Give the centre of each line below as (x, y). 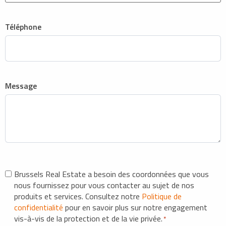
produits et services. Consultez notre (78, 196)
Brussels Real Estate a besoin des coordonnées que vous (111, 174)
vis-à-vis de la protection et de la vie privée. (88, 219)
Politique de (162, 196)
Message (21, 86)
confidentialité (39, 208)
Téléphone (23, 27)
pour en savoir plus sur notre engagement (135, 208)
